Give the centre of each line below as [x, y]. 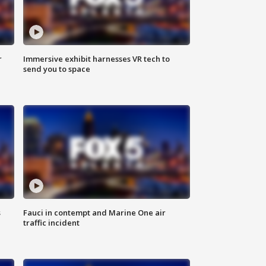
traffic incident [52, 223]
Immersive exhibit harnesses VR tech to [97, 59]
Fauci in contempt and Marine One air [95, 213]
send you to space [57, 69]
